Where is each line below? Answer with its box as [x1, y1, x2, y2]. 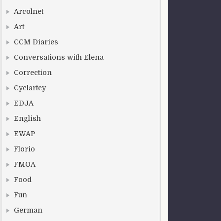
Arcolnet [14, 7, 43, 15]
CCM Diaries [14, 38, 58, 46]
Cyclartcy [14, 84, 46, 92]
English [14, 114, 41, 122]
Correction [14, 69, 52, 76]
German [14, 206, 42, 214]
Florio [14, 145, 35, 153]
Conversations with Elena [14, 53, 104, 61]
